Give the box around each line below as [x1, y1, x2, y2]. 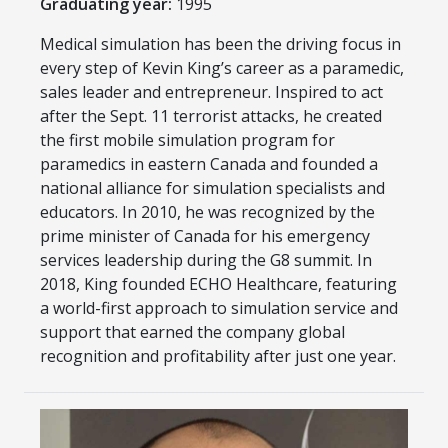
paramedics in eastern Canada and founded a [40, 152, 378, 175]
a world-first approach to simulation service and [40, 296, 398, 319]
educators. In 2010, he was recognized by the [40, 200, 375, 223]
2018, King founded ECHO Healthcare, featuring [40, 272, 397, 295]
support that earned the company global [40, 320, 345, 343]
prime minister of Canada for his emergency [40, 224, 370, 247]
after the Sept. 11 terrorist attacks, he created [40, 104, 382, 127]
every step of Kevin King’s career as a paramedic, [40, 56, 404, 79]
